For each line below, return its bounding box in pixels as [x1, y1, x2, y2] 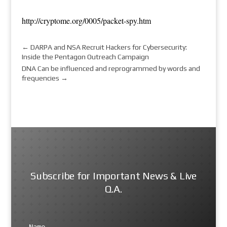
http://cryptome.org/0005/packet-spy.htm [21, 15, 151, 26]
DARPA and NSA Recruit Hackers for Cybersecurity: [30, 43, 187, 51]
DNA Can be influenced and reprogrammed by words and [21, 64, 200, 72]
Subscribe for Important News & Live [30, 169, 197, 181]
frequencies [21, 73, 59, 82]
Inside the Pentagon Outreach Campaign [21, 52, 149, 61]
